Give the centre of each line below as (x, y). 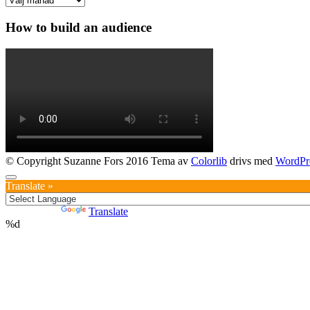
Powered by (33, 211)
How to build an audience (79, 28)
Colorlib (209, 161)
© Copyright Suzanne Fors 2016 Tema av (98, 161)
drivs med (251, 161)
